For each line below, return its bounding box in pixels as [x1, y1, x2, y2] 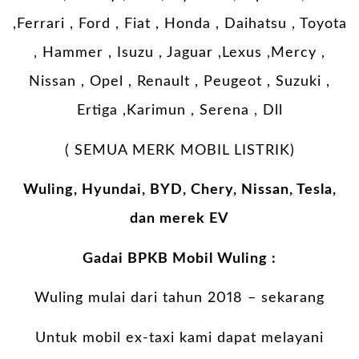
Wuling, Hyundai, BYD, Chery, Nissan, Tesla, [22, 183, 337, 198]
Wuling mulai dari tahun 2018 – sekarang [34, 291, 325, 306]
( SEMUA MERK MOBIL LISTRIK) [64, 143, 295, 158]
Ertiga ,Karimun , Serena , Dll [76, 103, 283, 119]
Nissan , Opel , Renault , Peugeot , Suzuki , [29, 75, 330, 90]
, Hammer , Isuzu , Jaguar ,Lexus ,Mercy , [34, 46, 325, 61]
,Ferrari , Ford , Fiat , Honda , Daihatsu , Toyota [12, 17, 347, 32]
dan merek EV [130, 212, 229, 227]
